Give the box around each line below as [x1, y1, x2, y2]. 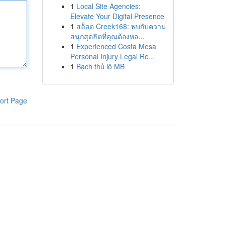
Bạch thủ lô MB [76, 61, 125, 71]
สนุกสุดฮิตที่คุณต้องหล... [70, 31, 145, 41]
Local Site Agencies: [76, 1, 141, 11]
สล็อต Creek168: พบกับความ [76, 21, 166, 31]
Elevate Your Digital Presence [70, 11, 164, 21]
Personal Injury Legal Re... [70, 51, 155, 61]
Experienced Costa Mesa [76, 41, 156, 51]
